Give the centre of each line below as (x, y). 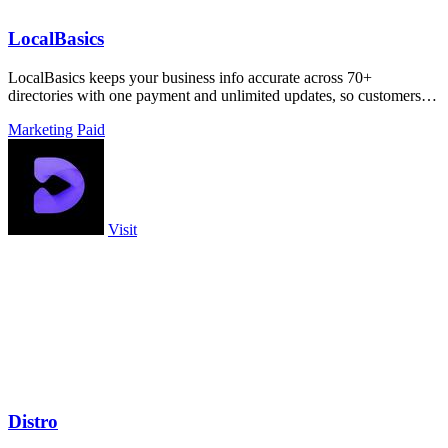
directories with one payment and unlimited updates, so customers (214, 95)
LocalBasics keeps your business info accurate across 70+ (190, 77)
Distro (33, 422)
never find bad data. (70, 113)
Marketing (40, 129)
